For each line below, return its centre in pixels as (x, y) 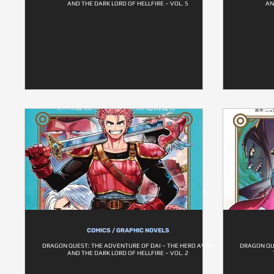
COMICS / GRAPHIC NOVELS (128, 231)
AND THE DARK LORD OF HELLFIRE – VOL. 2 (128, 253)
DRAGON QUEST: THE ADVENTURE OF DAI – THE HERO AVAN (128, 246)
